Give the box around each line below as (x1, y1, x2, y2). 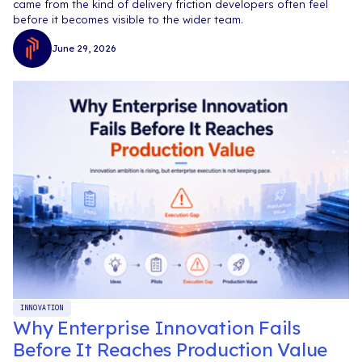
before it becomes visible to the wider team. (13, 13, 243, 27)
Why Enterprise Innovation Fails (13, 315, 301, 339)
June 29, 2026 (52, 42, 116, 54)
